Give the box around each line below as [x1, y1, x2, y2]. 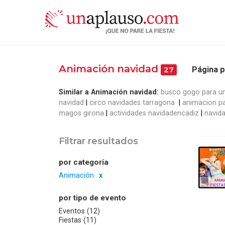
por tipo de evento [59, 193, 126, 202]
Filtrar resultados [59, 135, 138, 147]
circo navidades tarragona [89, 98, 177, 106]
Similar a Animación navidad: [59, 87, 159, 96]
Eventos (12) [59, 207, 100, 215]
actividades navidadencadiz [109, 108, 199, 117]
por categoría [59, 157, 108, 167]
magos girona [59, 108, 104, 117]
